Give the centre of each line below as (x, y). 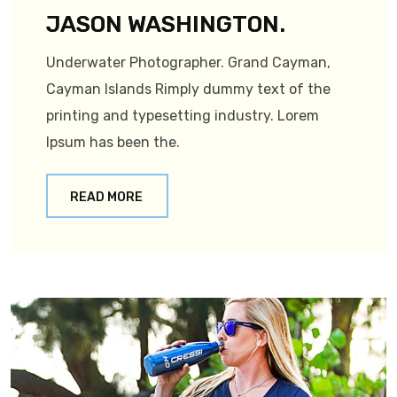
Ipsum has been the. (113, 143)
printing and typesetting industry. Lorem (183, 116)
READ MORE (106, 198)
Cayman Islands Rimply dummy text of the (188, 90)
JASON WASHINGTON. (166, 25)
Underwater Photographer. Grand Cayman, (188, 63)
